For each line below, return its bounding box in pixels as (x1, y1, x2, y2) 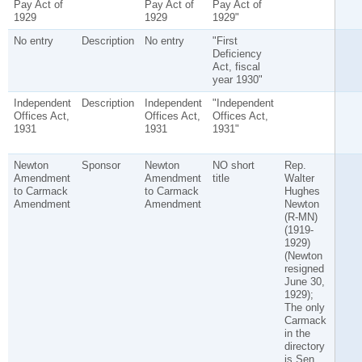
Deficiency (212, 48, 262, 61)
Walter (284, 172, 314, 185)
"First (212, 35, 238, 48)
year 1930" (212, 74, 263, 86)
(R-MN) (284, 211, 318, 224)
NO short (212, 159, 255, 172)
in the (284, 327, 310, 340)
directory (284, 340, 325, 353)
